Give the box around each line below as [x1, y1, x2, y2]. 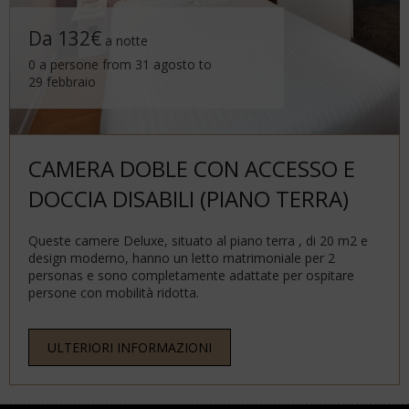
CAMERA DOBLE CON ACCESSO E [28, 153, 355, 184]
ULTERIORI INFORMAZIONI [47, 339, 212, 356]
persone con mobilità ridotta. [28, 284, 199, 301]
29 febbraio [28, 73, 96, 90]
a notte [101, 32, 148, 49]
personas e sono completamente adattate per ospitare [28, 267, 354, 284]
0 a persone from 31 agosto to [28, 56, 212, 73]
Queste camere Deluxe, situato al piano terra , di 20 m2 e [28, 232, 368, 249]
